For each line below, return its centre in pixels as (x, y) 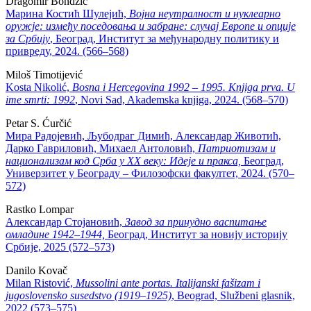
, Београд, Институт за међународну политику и (165, 39)
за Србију (28, 39)
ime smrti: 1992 (40, 100)
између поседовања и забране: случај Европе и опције (171, 26)
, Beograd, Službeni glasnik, (233, 296)
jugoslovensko (36, 296)
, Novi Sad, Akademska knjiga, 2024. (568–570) (182, 100)
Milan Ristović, (41, 283)
